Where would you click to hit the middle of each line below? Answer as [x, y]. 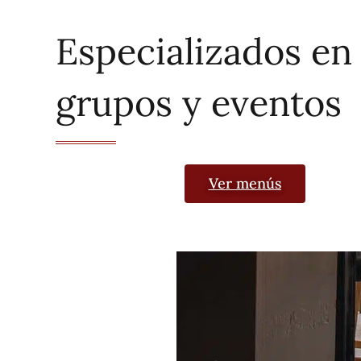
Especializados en [203, 51]
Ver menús [245, 183]
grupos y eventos [198, 103]
